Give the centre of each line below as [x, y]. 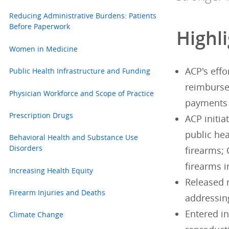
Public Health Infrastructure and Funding [79, 71]
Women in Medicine [43, 49]
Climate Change [36, 215]
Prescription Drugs [41, 115]
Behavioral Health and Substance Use [73, 138]
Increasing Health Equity [51, 170]
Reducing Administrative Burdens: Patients [83, 16]
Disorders [26, 148]
